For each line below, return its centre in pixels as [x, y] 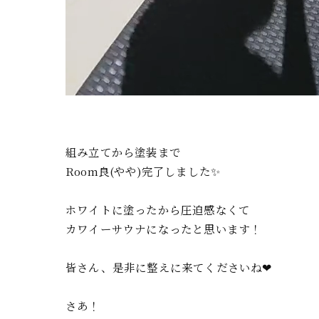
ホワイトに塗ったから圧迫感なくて [158, 209]
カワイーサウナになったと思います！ [164, 229]
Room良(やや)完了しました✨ [143, 171]
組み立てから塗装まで [123, 152]
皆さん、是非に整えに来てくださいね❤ [169, 267]
